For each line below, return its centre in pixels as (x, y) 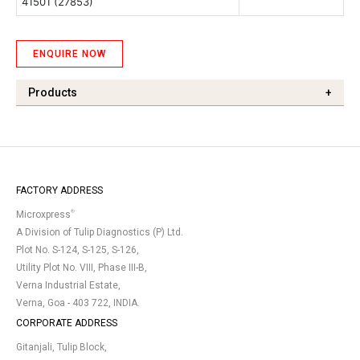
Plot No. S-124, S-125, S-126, (78, 250)
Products (53, 93)
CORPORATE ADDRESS (67, 323)
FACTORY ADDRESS (59, 191)
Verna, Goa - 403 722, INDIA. (78, 303)
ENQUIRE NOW (70, 54)
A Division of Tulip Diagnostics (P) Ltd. (100, 233)
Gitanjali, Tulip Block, (61, 348)
